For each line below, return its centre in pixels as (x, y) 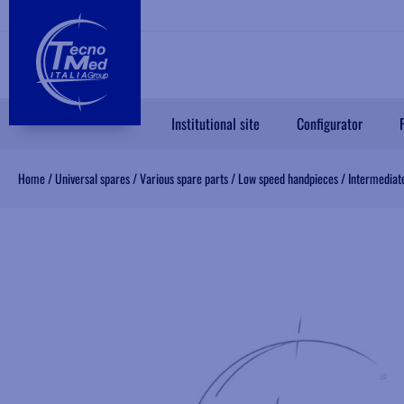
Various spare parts (184, 179)
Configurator (330, 123)
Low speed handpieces (288, 179)
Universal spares (92, 179)
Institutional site (216, 123)
